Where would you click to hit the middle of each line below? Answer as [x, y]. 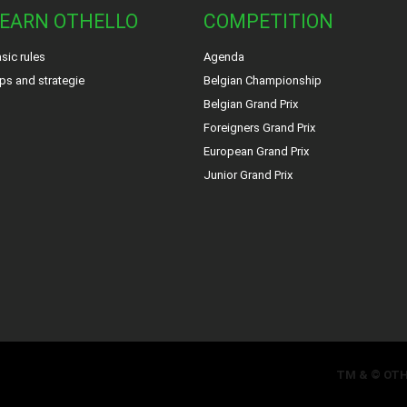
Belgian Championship [263, 80]
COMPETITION [268, 21]
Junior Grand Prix [248, 175]
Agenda [224, 57]
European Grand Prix [256, 151]
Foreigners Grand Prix [259, 128]
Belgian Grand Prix [251, 104]
